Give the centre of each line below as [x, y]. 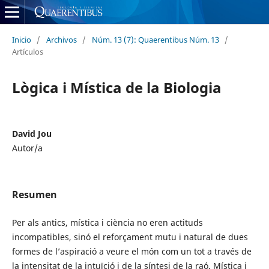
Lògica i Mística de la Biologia [116, 87]
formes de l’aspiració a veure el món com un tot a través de [131, 251]
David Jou [32, 133]
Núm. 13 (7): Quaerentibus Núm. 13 [155, 39]
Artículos [27, 51]
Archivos [61, 39]
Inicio [21, 39]
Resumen [34, 194]
